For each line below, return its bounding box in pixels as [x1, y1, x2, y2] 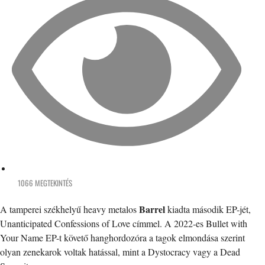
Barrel [139, 202, 165, 216]
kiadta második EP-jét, [165, 202, 251, 215]
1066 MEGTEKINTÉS [18, 176, 72, 189]
